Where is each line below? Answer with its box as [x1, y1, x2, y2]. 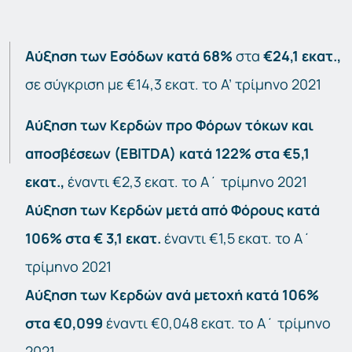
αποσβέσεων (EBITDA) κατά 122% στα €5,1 [25, 144, 310, 163]
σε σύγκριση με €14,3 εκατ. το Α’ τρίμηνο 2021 [25, 75, 321, 94]
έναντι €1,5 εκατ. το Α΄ [161, 229, 311, 248]
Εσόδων [110, 46, 163, 66]
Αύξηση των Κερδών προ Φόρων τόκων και [25, 115, 313, 135]
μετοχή [194, 285, 243, 305]
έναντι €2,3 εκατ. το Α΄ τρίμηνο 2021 [68, 172, 307, 192]
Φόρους [231, 200, 284, 220]
